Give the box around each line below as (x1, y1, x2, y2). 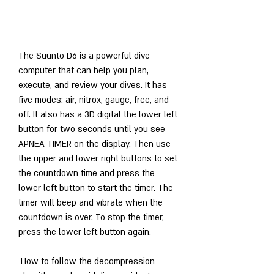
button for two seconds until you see (18, 123, 165, 135)
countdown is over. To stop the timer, (18, 211, 164, 223)
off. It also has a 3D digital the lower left (18, 108, 177, 120)
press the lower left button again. (18, 226, 151, 238)
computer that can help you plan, (18, 64, 149, 76)
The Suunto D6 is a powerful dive (18, 50, 150, 62)
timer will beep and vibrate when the (18, 196, 163, 209)
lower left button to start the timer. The (18, 182, 173, 194)
